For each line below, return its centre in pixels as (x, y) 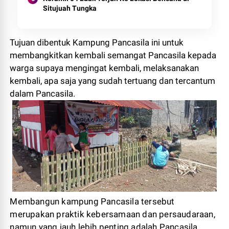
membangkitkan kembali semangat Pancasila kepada (113, 55)
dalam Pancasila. (44, 93)
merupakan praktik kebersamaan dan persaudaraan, (112, 214)
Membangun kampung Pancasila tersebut (92, 201)
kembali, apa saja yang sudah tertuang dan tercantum (113, 81)
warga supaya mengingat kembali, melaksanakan (105, 68)
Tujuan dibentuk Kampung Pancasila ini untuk (97, 42)
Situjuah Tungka (70, 8)
